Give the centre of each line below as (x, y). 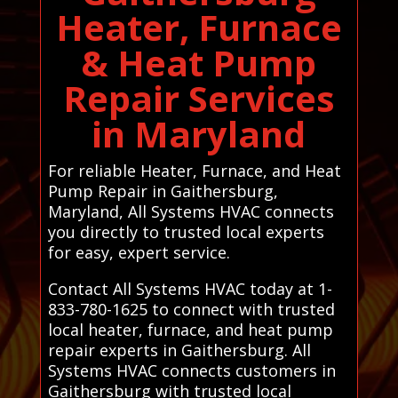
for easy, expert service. (139, 252)
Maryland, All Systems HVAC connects (191, 211)
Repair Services (199, 98)
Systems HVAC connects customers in (191, 370)
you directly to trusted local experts (186, 231)
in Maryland (199, 133)
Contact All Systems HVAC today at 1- (190, 288)
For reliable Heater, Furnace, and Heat (194, 170)
